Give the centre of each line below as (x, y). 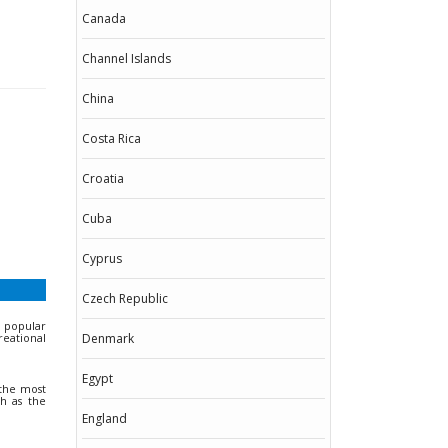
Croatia (103, 178)
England (104, 418)
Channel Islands (126, 58)
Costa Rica (111, 138)
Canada (104, 18)
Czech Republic (125, 298)
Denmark (108, 338)
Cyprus (102, 258)
